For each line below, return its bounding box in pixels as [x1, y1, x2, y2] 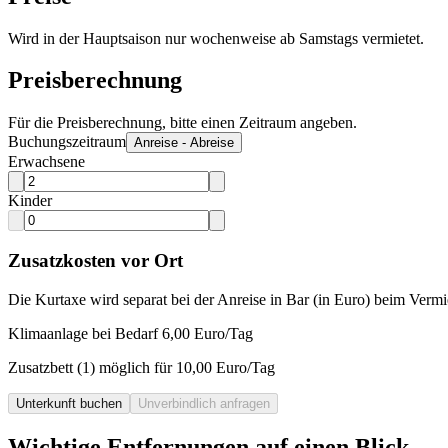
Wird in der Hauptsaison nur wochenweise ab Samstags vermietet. [8, 29, 424, 47]
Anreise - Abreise [134, 135, 234, 151]
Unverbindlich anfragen [138, 395, 270, 411]
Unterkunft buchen [16, 395, 122, 411]
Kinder [8, 192, 52, 210]
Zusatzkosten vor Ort [8, 250, 183, 272]
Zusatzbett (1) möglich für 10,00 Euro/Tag [8, 358, 275, 376]
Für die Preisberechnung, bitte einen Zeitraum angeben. [8, 114, 357, 132]
